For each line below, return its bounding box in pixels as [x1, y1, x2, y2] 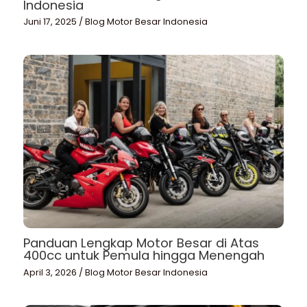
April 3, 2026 [23, 266, 79, 278]
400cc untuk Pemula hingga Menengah [23, 247, 265, 265]
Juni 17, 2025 [23, 15, 79, 27]
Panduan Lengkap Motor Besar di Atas [23, 234, 260, 252]
